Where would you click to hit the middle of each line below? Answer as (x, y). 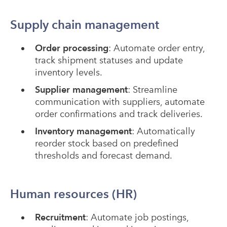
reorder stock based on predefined (106, 143)
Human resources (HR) (73, 194)
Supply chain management (85, 25)
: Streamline (152, 90)
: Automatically (163, 131)
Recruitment (60, 217)
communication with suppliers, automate (120, 102)
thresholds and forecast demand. (103, 156)
